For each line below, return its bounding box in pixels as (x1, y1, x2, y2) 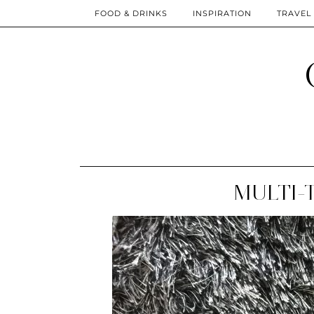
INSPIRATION (193, 8, 252, 18)
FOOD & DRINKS (95, 8, 168, 18)
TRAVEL (277, 8, 311, 18)
